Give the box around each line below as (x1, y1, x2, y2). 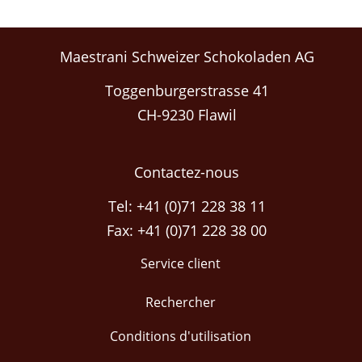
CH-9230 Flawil (137, 104, 237, 124)
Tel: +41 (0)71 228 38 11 (107, 196, 266, 216)
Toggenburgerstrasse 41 (104, 80, 269, 100)
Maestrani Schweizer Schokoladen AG (59, 46, 314, 66)
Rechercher (145, 293, 217, 311)
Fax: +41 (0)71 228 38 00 (107, 220, 267, 240)
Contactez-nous (134, 162, 240, 182)
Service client (141, 254, 221, 272)
